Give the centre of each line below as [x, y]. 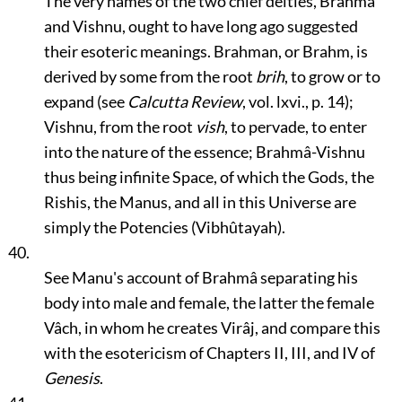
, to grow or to [332, 76]
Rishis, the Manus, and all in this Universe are [200, 202]
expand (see [85, 101]
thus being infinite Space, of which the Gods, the [209, 177]
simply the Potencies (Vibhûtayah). [164, 227]
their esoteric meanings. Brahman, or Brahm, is [205, 51]
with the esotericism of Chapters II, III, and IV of [209, 353]
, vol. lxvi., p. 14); [297, 101]
